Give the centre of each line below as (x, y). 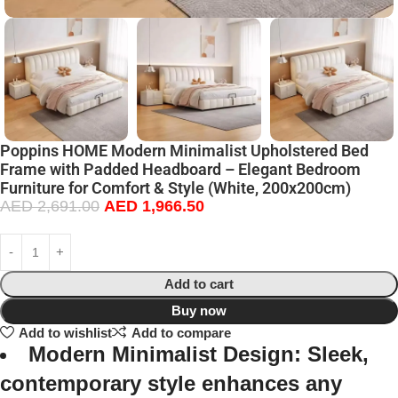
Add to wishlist (65, 332)
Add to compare (181, 332)
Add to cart (199, 284)
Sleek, (335, 354)
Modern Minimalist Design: (165, 354)
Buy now (199, 311)
